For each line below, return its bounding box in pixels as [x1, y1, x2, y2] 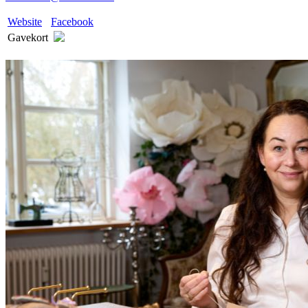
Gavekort [8, 32, 48, 44]
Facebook [51, 16, 93, 28]
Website [8, 16, 42, 28]
